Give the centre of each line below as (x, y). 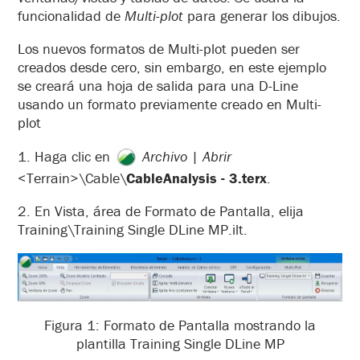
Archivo (165, 156)
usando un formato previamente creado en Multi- (170, 104)
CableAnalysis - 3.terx (196, 178)
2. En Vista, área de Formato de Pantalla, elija (161, 211)
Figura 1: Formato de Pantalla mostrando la (180, 325)
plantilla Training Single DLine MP (180, 343)
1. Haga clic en (66, 156)
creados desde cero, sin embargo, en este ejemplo (172, 67)
